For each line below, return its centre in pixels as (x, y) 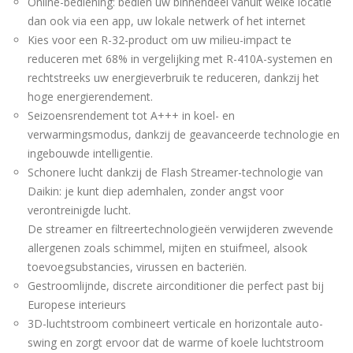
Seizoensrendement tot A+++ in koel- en (131, 115)
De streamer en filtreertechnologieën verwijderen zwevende (180, 229)
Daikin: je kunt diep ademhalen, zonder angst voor (156, 191)
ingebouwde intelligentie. (90, 153)
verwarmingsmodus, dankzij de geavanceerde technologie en (184, 134)
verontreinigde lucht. (79, 210)
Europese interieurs (77, 304)
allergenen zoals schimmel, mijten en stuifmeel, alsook (167, 247)
